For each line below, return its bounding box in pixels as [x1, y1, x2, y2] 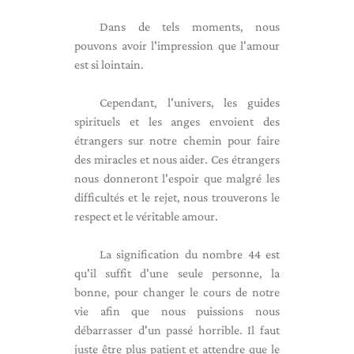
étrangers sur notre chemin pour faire [74, 134, 280, 147]
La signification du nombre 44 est [100, 247, 280, 261]
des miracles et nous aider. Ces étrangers [74, 153, 280, 166]
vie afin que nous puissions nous [74, 304, 280, 318]
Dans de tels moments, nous [100, 20, 280, 33]
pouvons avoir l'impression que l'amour [74, 39, 280, 52]
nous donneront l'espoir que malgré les [74, 171, 280, 185]
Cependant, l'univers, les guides [100, 96, 280, 109]
